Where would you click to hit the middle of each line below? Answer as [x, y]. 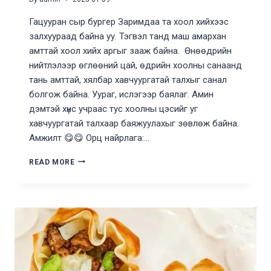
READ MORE [52, 162]
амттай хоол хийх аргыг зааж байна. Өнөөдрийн [130, 51]
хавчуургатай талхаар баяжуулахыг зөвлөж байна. [134, 123]
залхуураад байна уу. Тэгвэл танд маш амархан [128, 36]
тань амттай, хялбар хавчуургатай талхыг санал [128, 80]
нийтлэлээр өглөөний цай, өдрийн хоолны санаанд [135, 65]
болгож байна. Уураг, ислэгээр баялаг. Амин [121, 94]
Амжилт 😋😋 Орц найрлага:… [89, 138]
